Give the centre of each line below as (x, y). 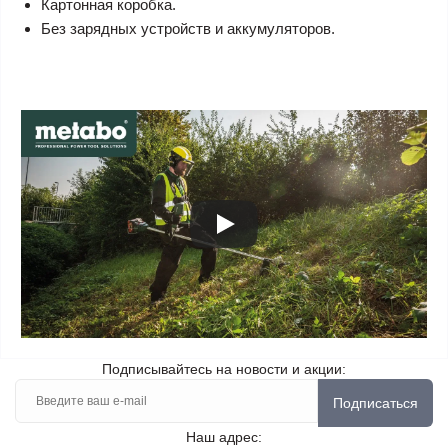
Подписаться (375, 403)
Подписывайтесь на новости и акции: (224, 369)
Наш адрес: (224, 437)
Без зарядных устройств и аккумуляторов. (188, 28)
